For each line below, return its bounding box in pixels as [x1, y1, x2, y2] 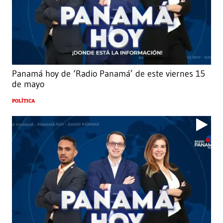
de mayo [12, 79, 44, 90]
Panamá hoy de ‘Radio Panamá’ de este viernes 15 [12, 68, 205, 80]
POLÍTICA [12, 98, 35, 105]
